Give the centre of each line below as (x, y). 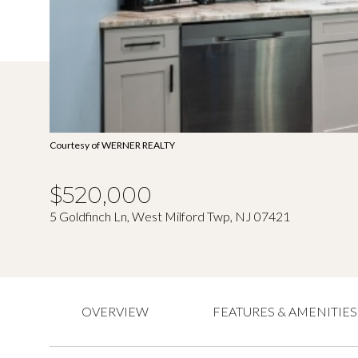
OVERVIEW (115, 311)
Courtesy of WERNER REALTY (112, 145)
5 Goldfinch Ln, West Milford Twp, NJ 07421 (170, 216)
